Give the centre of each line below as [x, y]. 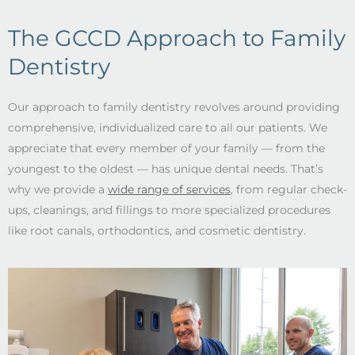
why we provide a [58, 189]
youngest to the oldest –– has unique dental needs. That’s [166, 168]
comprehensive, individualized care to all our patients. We [168, 127]
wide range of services [169, 189]
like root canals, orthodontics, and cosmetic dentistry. [157, 230]
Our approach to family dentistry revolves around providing [174, 107]
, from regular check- [289, 189]
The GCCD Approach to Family [177, 38]
